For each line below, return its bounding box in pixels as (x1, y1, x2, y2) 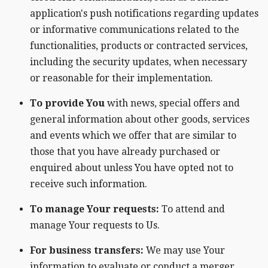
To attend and (159, 203, 225, 215)
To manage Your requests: (30, 203, 159, 215)
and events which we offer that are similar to (30, 130, 236, 142)
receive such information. (30, 178, 147, 190)
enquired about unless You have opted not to (30, 162, 233, 174)
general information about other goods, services (30, 114, 249, 126)
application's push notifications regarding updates (30, 8, 258, 20)
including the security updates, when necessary (30, 56, 247, 68)
